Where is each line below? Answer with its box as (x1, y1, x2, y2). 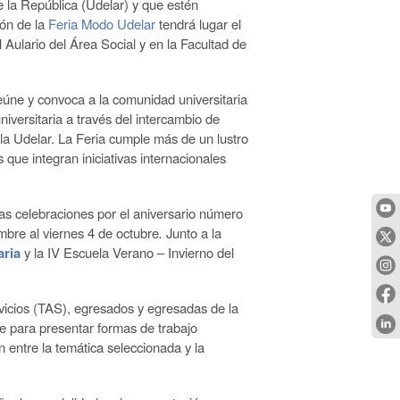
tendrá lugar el (154, 14, 241, 34)
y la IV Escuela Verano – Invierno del (24, 243, 234, 262)
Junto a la (166, 223, 221, 243)
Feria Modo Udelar (47, 14, 155, 34)
